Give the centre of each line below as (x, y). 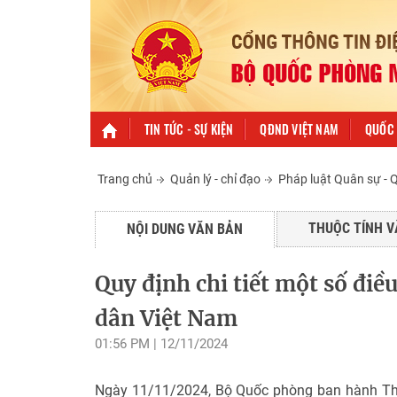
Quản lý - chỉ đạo (215, 179)
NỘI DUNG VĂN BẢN (185, 230)
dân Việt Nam (166, 319)
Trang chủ (125, 179)
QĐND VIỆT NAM (300, 129)
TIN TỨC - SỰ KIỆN (189, 129)
